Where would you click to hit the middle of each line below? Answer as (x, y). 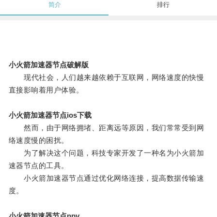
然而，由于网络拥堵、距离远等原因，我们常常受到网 (106, 128)
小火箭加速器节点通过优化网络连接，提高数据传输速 (106, 178)
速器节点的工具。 (39, 166)
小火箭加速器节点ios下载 (50, 115)
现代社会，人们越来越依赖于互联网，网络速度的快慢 (106, 77)
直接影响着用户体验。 (46, 90)
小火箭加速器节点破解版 (48, 65)
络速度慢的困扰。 (39, 140)
